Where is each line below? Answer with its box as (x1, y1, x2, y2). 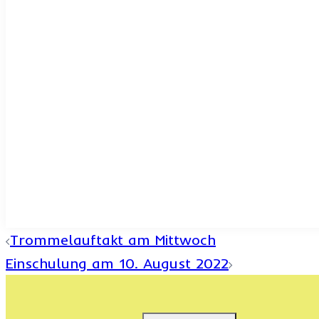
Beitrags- (5, 226, 120, 260)
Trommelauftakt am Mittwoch (10, 230, 216, 249)
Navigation (5, 258, 137, 292)
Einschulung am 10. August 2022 (6, 253, 229, 272)
